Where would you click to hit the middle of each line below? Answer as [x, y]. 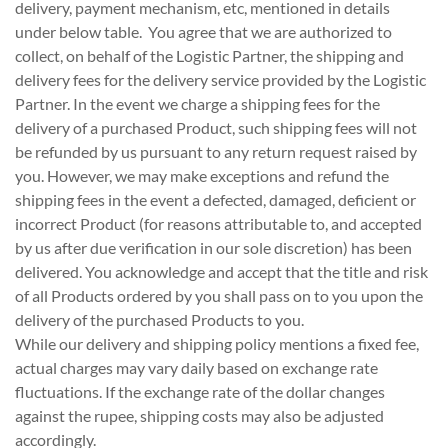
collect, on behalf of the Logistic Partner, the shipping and [209, 55]
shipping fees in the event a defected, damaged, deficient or [215, 199]
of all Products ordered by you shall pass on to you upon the [219, 295]
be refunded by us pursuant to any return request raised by [216, 151]
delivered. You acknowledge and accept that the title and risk [221, 271]
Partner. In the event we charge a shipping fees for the [197, 103]
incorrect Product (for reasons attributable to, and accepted [218, 223]
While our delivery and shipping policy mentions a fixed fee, [217, 343]
